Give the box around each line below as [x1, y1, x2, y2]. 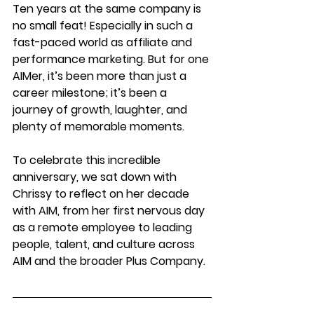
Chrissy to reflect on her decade [13, 186, 192, 202]
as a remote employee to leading [13, 219, 195, 235]
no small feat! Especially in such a [13, 18, 196, 34]
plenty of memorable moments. [13, 118, 184, 135]
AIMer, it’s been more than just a [13, 68, 189, 84]
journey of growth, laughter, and [13, 102, 190, 118]
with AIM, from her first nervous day [13, 203, 207, 219]
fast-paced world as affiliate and [13, 34, 195, 50]
